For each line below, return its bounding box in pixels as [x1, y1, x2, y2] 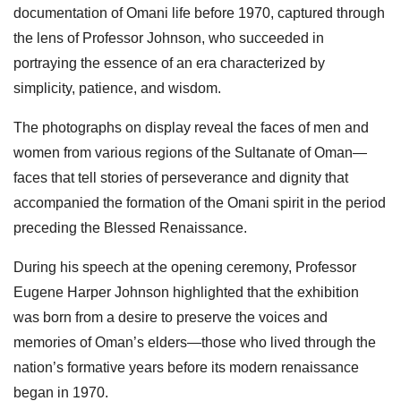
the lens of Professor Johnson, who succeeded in [13, 30, 324, 46]
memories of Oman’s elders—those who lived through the [13, 334, 376, 350]
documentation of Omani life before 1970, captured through [13, 4, 385, 21]
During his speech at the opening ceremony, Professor [13, 259, 356, 275]
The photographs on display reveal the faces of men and [13, 119, 369, 135]
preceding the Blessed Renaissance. [13, 219, 247, 235]
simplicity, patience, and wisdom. [13, 80, 221, 96]
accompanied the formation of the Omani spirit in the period [13, 194, 386, 210]
